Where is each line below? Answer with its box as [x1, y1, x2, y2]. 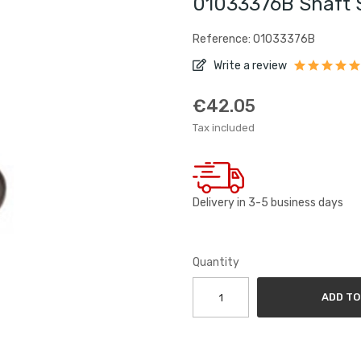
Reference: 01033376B [193, 32, 315, 46]
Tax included [193, 122, 255, 134]
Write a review [211, 59, 287, 73]
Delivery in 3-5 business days [193, 196, 343, 210]
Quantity [193, 255, 239, 270]
